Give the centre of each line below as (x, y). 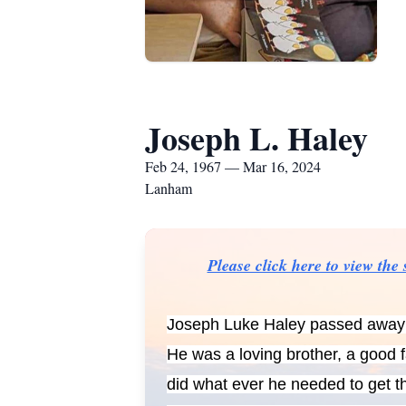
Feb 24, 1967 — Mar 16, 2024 (233, 166)
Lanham (169, 188)
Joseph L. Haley (256, 138)
